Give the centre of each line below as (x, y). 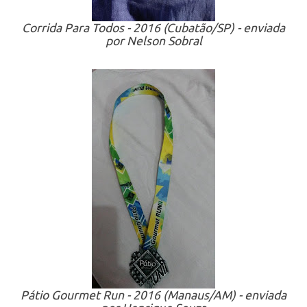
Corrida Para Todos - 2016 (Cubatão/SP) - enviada (153, 28)
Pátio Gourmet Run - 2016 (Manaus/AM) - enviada (153, 295)
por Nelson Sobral (153, 41)
